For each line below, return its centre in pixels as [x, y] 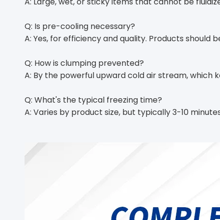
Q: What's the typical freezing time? [93, 100]
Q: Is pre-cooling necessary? [80, 26]
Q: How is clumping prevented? [84, 63]
